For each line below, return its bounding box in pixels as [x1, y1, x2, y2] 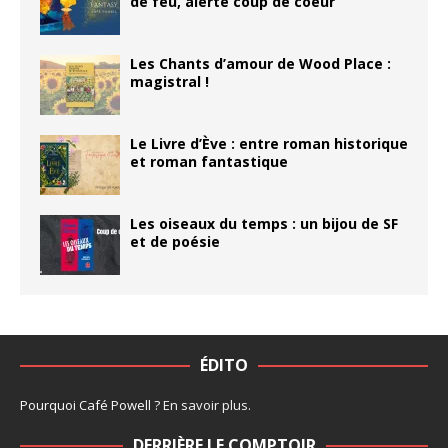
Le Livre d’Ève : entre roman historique [130, 133, 408, 153]
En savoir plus [163, 395, 248, 414]
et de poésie [130, 231, 220, 251]
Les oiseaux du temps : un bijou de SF [130, 213, 398, 233]
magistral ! [130, 71, 209, 91]
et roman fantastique [130, 151, 288, 171]
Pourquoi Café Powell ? [20, 395, 163, 414]
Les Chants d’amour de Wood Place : [130, 53, 391, 73]
